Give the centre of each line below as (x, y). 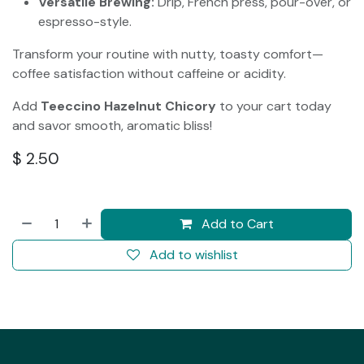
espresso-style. (85, 22)
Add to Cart (236, 224)
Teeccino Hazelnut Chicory (128, 106)
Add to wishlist (193, 255)
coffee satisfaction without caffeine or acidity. (149, 74)
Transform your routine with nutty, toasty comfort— (168, 54)
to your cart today (274, 106)
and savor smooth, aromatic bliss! (112, 126)
